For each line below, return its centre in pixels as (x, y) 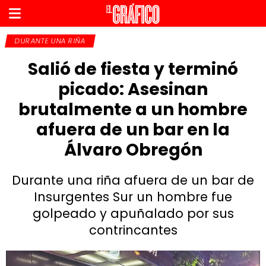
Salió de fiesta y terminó (133, 69)
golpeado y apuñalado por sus (133, 213)
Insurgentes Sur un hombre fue (133, 197)
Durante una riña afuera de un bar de (133, 180)
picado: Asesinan (133, 89)
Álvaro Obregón (133, 150)
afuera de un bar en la (133, 130)
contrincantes (133, 230)
